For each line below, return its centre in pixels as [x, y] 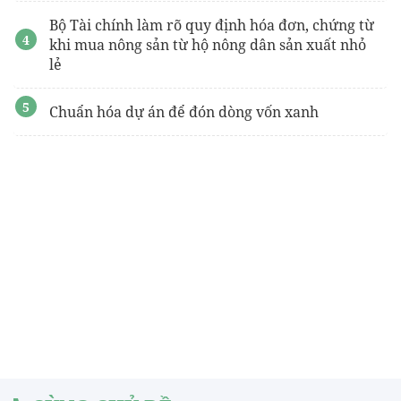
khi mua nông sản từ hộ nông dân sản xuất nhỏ [208, 45]
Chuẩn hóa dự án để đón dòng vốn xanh [184, 112]
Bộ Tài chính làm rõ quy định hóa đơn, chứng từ [212, 26]
